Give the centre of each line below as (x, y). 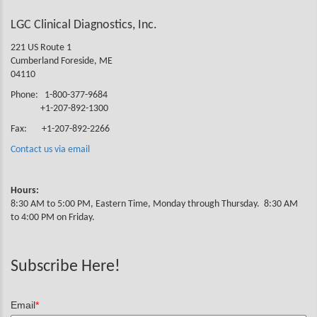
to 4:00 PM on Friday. (53, 217)
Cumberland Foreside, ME (62, 61)
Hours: (25, 190)
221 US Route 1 (41, 47)
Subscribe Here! (65, 266)
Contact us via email (50, 149)
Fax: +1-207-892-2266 (60, 129)
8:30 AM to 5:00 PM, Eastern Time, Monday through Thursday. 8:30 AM (154, 204)
